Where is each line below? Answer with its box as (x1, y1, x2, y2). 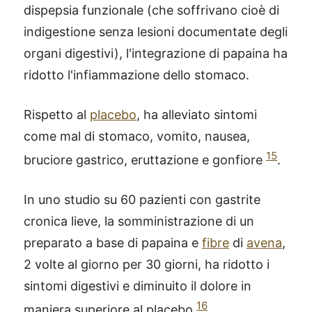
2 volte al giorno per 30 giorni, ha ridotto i (24, 256, 270, 272)
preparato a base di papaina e (24, 235, 202, 250)
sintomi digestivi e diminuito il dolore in (24, 278, 251, 293)
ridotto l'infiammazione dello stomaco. (24, 67, 249, 82)
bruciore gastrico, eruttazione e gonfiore (24, 152, 266, 167)
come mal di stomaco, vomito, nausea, (24, 128, 250, 143)
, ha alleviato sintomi (136, 107, 257, 122)
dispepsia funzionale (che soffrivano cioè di (24, 2, 279, 17)
